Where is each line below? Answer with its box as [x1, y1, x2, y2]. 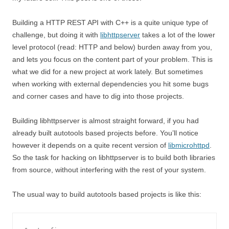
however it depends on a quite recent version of [12, 141, 168, 149]
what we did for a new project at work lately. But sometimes [12, 67, 203, 76]
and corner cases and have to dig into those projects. [12, 92, 184, 100]
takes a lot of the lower [140, 31, 215, 39]
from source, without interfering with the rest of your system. [12, 166, 206, 174]
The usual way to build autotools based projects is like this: [12, 190, 201, 198]
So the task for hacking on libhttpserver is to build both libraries [12, 153, 215, 162]
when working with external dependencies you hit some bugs [12, 80, 209, 88]
